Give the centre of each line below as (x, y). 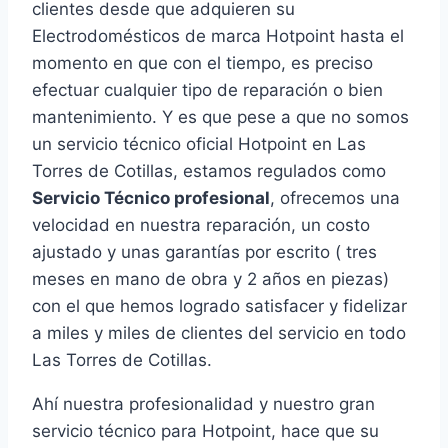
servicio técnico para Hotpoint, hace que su (205, 431)
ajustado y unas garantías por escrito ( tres (204, 252)
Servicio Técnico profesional (151, 198)
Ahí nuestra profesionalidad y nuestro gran (203, 404)
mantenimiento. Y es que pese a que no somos (220, 117)
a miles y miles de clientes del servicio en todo (219, 333)
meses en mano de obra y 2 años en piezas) (210, 279)
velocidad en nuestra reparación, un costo (201, 225)
